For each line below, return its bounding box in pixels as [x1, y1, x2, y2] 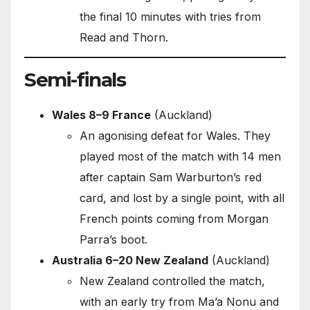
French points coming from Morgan [80, 211, 268, 226]
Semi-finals [24, 67, 126, 91]
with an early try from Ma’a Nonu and [80, 294, 279, 309]
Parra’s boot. [80, 232, 147, 246]
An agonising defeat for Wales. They [80, 128, 271, 143]
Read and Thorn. [80, 30, 168, 45]
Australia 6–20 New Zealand [52, 253, 208, 267]
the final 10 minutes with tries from [80, 10, 261, 24]
